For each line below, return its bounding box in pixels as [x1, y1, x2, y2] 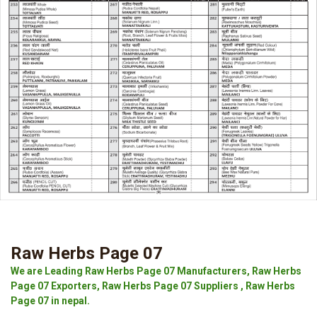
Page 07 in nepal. [11, 295, 90, 306]
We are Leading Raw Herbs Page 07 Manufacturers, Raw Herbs [11, 265, 301, 277]
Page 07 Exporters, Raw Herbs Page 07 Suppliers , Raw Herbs [11, 280, 295, 292]
